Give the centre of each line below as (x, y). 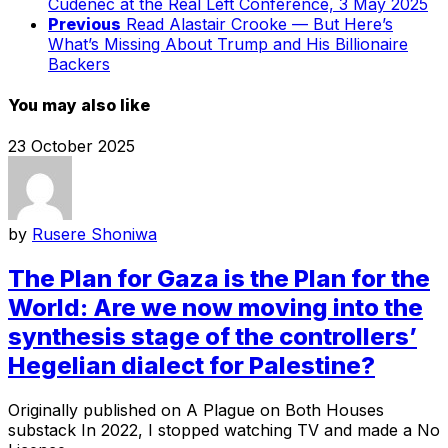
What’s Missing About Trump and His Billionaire (228, 43)
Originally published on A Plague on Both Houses (196, 409)
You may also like (79, 104)
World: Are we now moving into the (215, 308)
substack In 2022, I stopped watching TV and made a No (224, 429)
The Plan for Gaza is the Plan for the (219, 279)
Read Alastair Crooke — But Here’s (259, 23)
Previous (84, 23)
